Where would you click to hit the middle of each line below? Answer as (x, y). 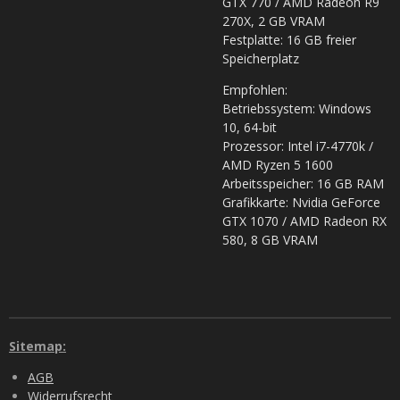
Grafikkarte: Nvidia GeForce (301, 202)
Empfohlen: (255, 89)
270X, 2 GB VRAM (274, 21)
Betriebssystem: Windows (297, 108)
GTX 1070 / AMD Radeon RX (304, 221)
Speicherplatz (261, 58)
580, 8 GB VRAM (270, 239)
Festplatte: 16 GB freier (289, 39)
